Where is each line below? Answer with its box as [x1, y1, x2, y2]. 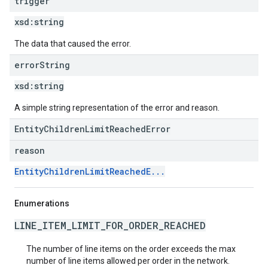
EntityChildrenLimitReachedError [14, 123, 170, 135]
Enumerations [14, 199, 69, 208]
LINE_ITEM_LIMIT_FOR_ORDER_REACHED [14, 219, 206, 232]
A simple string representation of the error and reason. [14, 103, 220, 112]
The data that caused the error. [14, 39, 131, 48]
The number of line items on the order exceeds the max [26, 244, 236, 254]
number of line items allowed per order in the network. [26, 256, 230, 266]
